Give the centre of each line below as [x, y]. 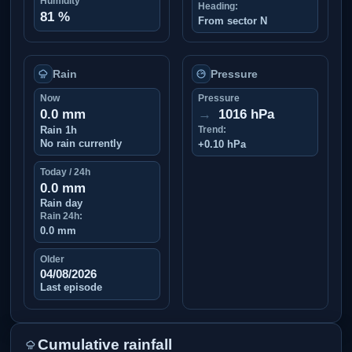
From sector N [233, 20]
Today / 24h [65, 172]
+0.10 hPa [222, 145]
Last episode [71, 288]
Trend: [213, 130]
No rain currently [81, 143]
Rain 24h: [61, 216]
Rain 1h [58, 130]
